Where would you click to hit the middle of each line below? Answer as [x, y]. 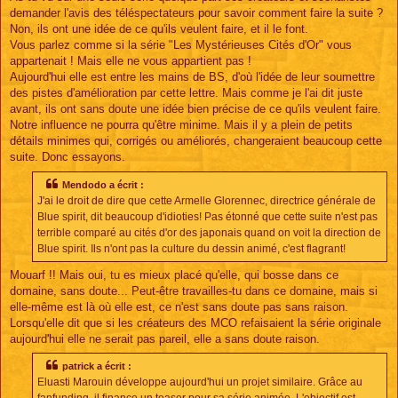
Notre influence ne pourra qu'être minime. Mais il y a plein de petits [181, 125]
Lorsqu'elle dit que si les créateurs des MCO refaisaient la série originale [195, 322]
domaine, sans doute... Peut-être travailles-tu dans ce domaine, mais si [194, 291]
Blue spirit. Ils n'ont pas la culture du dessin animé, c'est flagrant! [191, 248]
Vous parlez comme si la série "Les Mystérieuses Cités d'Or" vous [181, 45]
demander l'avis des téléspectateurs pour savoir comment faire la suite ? [196, 13]
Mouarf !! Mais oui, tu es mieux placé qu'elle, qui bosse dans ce [174, 275]
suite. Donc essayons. [68, 157]
